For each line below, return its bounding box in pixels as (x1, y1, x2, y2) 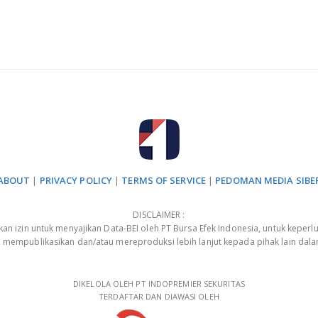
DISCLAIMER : (133, 209, 185, 221)
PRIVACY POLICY (39, 174, 113, 187)
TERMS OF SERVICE (121, 174, 206, 187)
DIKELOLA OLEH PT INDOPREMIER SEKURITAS (73, 278, 245, 289)
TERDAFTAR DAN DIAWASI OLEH (99, 291, 219, 302)
